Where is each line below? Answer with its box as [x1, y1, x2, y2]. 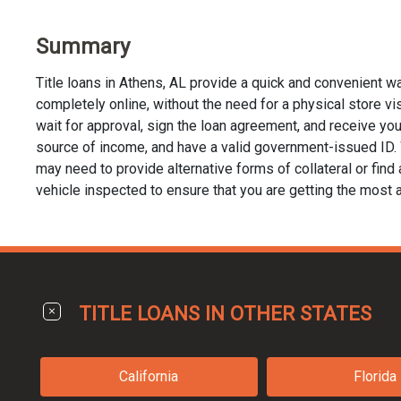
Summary [36, 33, 130, 59]
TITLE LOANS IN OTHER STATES [79, 301, 371, 325]
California [119, 367, 179, 385]
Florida [354, 367, 397, 385]
